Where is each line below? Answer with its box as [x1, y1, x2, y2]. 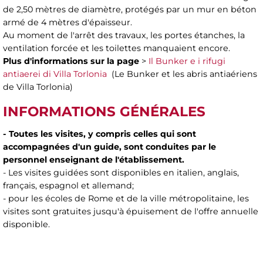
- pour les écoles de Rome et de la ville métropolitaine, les [3, 193, 249, 204]
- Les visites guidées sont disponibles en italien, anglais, [3, 167, 239, 178]
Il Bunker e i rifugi [149, 56, 225, 67]
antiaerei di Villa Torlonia [3, 69, 109, 80]
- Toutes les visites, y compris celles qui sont [3, 128, 196, 139]
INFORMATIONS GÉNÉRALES [3, 103, 205, 120]
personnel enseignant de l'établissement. [3, 154, 184, 165]
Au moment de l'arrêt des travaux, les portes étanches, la [3, 30, 245, 41]
